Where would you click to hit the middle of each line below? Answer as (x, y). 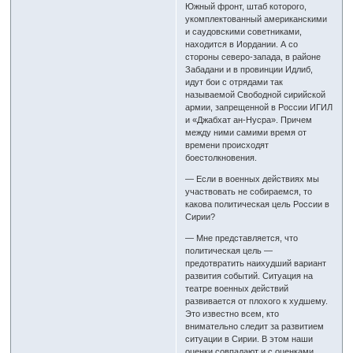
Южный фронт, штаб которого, (246, 7)
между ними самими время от (246, 133)
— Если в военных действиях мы (253, 179)
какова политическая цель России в (258, 204)
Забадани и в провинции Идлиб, (249, 70)
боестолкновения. (221, 158)
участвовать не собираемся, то (249, 192)
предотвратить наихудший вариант (256, 264)
